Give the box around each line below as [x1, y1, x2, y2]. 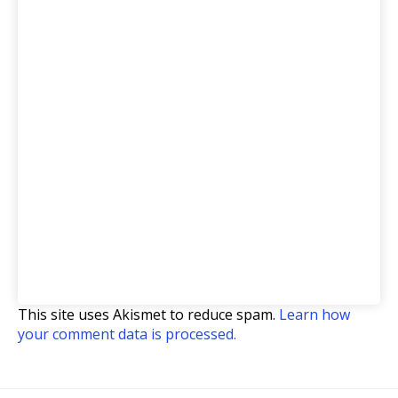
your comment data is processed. [18, 324, 236, 344]
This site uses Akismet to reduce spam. [18, 305, 279, 324]
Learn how [279, 305, 350, 324]
